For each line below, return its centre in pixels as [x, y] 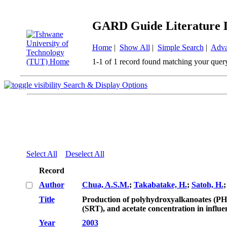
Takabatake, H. [160, 185]
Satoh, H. [207, 185]
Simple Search [180, 47]
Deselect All [85, 154]
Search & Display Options [105, 85]
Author [51, 185]
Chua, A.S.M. [105, 185]
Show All [135, 47]
